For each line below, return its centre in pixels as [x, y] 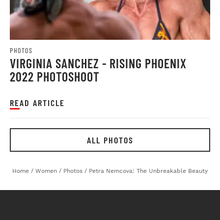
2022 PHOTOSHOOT [55, 77]
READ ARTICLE [37, 103]
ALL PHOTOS [110, 140]
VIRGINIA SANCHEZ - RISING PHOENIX [98, 63]
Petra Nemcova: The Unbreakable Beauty [148, 171]
